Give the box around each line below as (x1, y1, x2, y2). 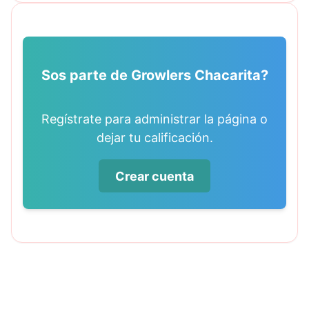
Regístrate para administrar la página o (41, 112, 268, 127)
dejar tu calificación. (96, 130, 213, 146)
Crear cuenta (115, 168, 194, 183)
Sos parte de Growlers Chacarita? (41, 67, 268, 84)
